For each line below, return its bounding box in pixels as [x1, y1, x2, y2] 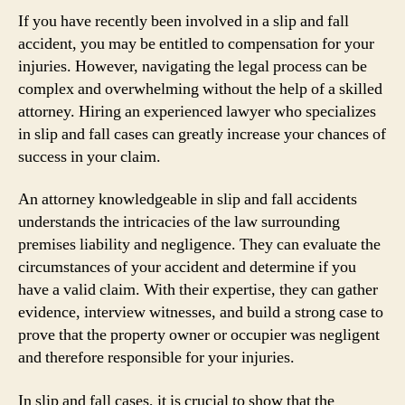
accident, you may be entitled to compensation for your [18, 33, 374, 54]
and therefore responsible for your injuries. [18, 347, 295, 368]
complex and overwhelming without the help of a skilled [18, 78, 382, 99]
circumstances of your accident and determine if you [18, 257, 356, 278]
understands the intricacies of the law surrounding [18, 212, 340, 232]
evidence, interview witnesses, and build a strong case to [18, 302, 383, 323]
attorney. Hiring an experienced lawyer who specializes [18, 100, 376, 122]
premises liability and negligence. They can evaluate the [18, 234, 381, 255]
